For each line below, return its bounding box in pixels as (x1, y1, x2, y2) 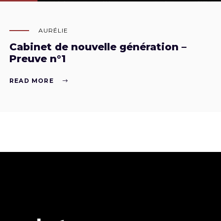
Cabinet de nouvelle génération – (9, 41, 186, 53)
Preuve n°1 (9, 53, 66, 65)
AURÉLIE (38, 27, 68, 34)
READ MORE (9, 76, 54, 84)
